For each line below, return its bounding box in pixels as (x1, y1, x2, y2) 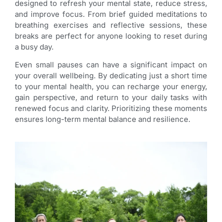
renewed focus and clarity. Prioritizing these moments (15, 103, 207, 113)
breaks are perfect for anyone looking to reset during (15, 31, 207, 41)
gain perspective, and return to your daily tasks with (15, 92, 207, 102)
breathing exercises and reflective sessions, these (15, 20, 207, 30)
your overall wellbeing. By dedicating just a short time (15, 70, 207, 80)
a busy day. (15, 42, 54, 52)
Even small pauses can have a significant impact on (15, 59, 207, 69)
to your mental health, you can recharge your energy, (15, 81, 207, 91)
